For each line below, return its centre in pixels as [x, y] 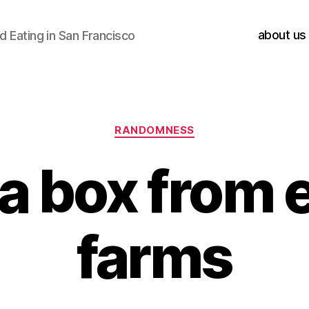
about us [282, 34]
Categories [185, 124]
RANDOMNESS [154, 130]
